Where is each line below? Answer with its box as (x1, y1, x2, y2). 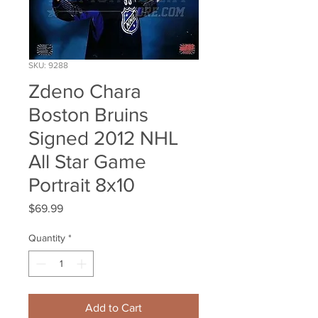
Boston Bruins (28, 104, 148, 126)
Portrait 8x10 (28, 174, 135, 197)
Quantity (28, 232, 65, 244)
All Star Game (28, 150, 146, 173)
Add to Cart (85, 302, 142, 314)
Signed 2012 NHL (28, 127, 178, 150)
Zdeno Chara (28, 80, 141, 103)
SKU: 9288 (28, 60, 68, 71)
